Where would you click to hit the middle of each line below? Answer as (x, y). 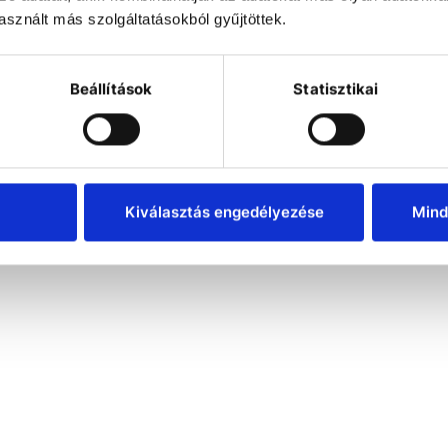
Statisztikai (336, 89)
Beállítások (111, 89)
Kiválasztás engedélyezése (224, 212)
